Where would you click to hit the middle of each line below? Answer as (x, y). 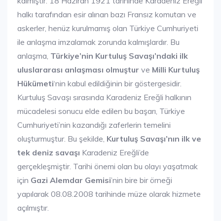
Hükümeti (36, 83)
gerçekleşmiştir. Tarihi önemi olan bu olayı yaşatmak (108, 166)
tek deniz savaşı (49, 152)
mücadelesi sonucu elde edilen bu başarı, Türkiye (101, 111)
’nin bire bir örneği (142, 180)
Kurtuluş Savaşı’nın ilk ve (154, 138)
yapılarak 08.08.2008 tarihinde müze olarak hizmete (109, 194)
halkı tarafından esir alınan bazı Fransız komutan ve (107, 14)
